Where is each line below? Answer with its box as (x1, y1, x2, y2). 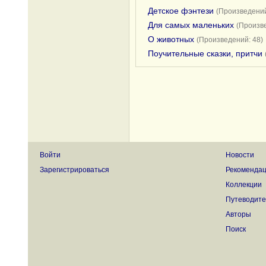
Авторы (225, 210, 251, 218)
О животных (148, 34, 194, 44)
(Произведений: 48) (197, 36, 263, 44)
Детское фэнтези (148, 6, 214, 15)
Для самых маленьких (148, 20, 234, 30)
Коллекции (225, 180, 262, 189)
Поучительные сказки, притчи (148, 49, 262, 58)
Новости (225, 151, 254, 159)
